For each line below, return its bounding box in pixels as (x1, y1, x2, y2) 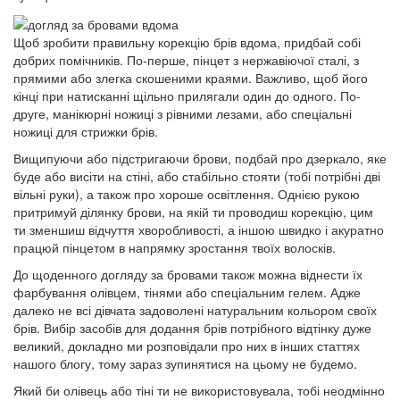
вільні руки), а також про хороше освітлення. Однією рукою (13, 184, 360, 203)
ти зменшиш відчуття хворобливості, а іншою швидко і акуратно (13, 220, 384, 238)
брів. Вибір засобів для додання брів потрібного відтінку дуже (13, 318, 371, 337)
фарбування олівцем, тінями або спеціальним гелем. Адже (13, 282, 361, 301)
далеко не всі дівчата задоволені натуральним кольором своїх (13, 300, 377, 319)
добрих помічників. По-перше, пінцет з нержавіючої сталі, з (13, 50, 359, 69)
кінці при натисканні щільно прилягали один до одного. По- (13, 86, 361, 104)
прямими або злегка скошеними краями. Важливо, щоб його (13, 68, 368, 87)
